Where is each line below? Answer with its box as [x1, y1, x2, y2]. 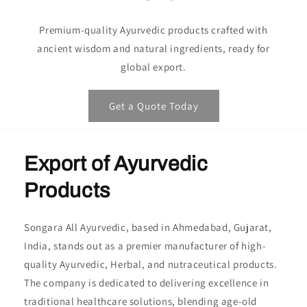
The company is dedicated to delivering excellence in [24, 276, 269, 290]
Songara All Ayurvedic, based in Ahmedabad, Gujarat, [24, 221, 272, 234]
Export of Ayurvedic [24, 153, 208, 175]
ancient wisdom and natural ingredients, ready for [37, 42, 270, 56]
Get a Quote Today [108, 99, 199, 112]
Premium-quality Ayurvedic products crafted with [39, 23, 268, 37]
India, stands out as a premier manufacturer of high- [24, 239, 267, 253]
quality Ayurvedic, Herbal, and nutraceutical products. [24, 258, 278, 271]
